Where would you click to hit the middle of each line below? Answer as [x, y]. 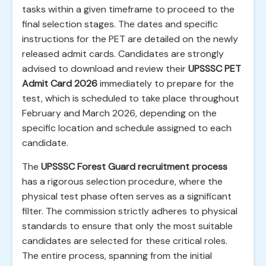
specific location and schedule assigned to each [127, 128]
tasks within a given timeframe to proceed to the [128, 9]
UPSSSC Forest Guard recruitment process [134, 167]
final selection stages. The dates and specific [120, 24]
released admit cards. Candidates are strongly [123, 54]
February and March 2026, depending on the [119, 113]
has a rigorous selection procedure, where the [122, 181]
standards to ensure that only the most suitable [127, 226]
